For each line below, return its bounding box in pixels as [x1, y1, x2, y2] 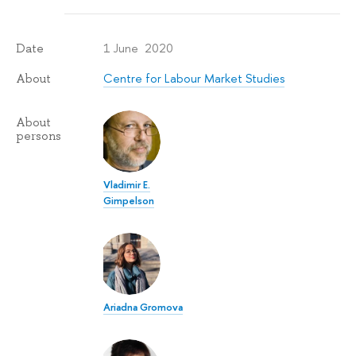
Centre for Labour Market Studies [103, 69, 285, 87]
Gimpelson [103, 193, 155, 208]
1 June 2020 [103, 39, 174, 56]
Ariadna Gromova [103, 300, 184, 315]
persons [16, 127, 61, 144]
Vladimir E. [103, 177, 151, 192]
